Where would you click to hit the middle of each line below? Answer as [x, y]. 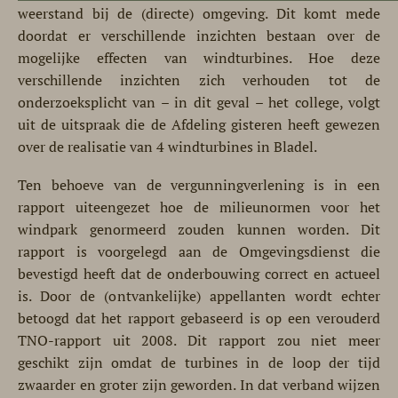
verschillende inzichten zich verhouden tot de [199, 80]
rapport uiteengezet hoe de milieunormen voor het [199, 207]
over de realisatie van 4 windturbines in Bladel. [167, 147]
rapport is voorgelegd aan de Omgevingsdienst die [199, 251]
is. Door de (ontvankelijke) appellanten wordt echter [199, 296]
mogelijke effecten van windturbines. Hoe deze [199, 58]
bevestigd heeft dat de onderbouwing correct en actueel [199, 274]
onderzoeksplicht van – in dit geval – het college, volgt [199, 102]
